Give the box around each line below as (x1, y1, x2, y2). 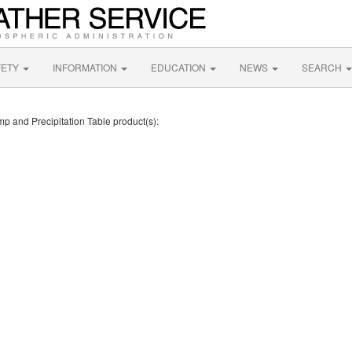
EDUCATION (151, 60, 208, 74)
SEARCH (302, 60, 344, 74)
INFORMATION (53, 60, 119, 74)
